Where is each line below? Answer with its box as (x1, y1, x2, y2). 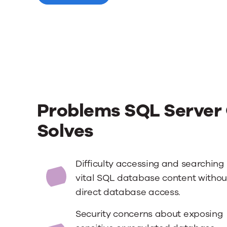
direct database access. (75, 186, 181, 198)
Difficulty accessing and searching (75, 158, 224, 170)
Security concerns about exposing (75, 208, 223, 220)
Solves (36, 119, 94, 143)
